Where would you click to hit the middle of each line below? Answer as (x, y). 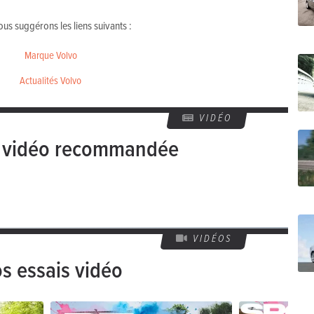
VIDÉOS (212, 239)
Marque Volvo (50, 55)
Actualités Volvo (50, 81)
